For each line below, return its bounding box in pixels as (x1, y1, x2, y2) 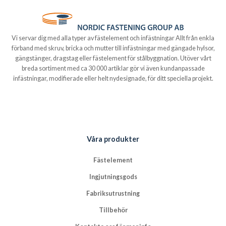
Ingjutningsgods (89, 173, 137, 181)
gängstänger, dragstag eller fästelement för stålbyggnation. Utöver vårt (15, 54, 211, 63)
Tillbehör (98, 206, 128, 214)
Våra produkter (87, 135, 139, 144)
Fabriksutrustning (86, 189, 140, 197)
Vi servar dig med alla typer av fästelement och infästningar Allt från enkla (12, 34, 214, 42)
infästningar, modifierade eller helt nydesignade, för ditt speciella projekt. (13, 75, 213, 83)
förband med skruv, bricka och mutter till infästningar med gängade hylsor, (11, 44, 215, 52)
